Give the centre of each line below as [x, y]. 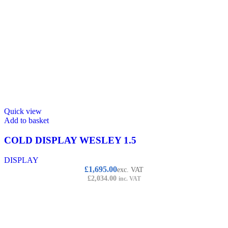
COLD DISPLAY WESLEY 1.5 [70, 140]
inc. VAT [130, 178]
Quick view [23, 111]
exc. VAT [130, 169]
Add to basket [26, 121]
